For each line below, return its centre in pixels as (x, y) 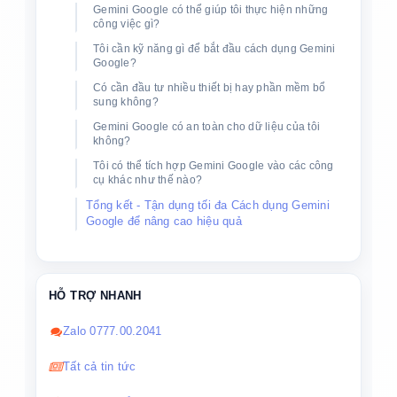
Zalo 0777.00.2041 (113, 331)
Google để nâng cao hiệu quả (164, 222)
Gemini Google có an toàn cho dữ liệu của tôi (206, 127)
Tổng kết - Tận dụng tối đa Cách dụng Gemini (208, 206)
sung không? (126, 102)
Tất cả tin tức (100, 367)
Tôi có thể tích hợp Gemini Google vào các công (214, 166)
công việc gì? (127, 24)
